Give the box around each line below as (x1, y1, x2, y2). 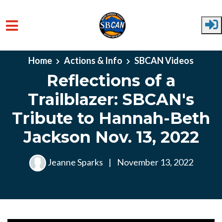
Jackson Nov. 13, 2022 (23, 127, 199, 147)
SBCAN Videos (134, 55, 194, 66)
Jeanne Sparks (46, 156, 105, 167)
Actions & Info (64, 55, 122, 66)
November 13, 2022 (115, 156, 193, 167)
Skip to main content (7, 47, 86, 57)
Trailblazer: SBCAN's (28, 90, 194, 109)
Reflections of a (47, 71, 175, 90)
